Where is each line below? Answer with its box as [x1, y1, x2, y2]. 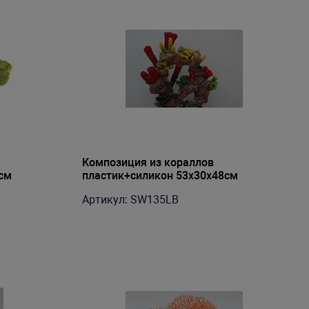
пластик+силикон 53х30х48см [81, 169, 238, 182]
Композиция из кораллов [81, 156, 214, 169]
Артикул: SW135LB [81, 193, 179, 206]
